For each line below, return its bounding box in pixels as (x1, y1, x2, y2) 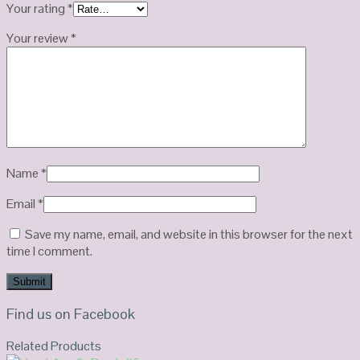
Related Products (6, 337, 101, 354)
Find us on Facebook (6, 304, 135, 323)
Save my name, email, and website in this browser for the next (25, 225, 353, 243)
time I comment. (6, 242, 92, 260)
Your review (6, 29, 71, 47)
